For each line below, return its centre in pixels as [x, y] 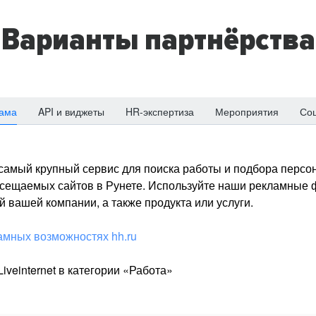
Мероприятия [247, 111]
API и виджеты [71, 111]
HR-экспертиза [160, 111]
